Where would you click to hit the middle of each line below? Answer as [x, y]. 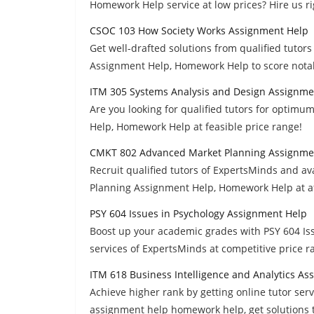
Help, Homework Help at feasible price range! [196, 126]
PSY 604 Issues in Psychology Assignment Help [198, 213]
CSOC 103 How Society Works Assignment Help [199, 30]
